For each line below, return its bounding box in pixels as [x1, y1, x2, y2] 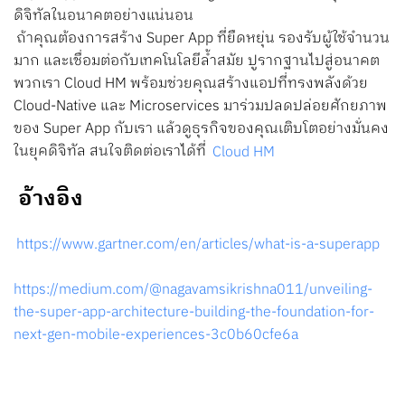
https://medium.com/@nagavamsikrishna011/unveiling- [14, 277, 372, 302]
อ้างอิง [17, 180, 83, 217]
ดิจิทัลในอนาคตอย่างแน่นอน [14, 4, 193, 29]
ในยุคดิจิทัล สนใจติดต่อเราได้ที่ [14, 139, 210, 165]
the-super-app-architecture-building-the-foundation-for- [14, 299, 374, 325]
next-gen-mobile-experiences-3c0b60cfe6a [14, 322, 298, 347]
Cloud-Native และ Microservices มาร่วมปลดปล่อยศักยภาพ [14, 94, 387, 119]
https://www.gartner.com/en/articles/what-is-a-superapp [16, 231, 381, 257]
